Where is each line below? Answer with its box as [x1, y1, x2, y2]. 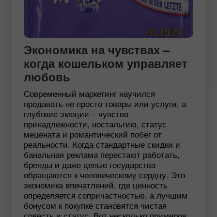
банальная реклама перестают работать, [24, 148, 180, 161]
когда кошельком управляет [24, 55, 187, 72]
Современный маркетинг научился [24, 87, 155, 100]
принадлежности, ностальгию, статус [24, 118, 167, 130]
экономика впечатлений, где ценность [24, 179, 168, 191]
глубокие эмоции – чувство [24, 108, 128, 120]
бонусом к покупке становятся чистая [24, 199, 167, 212]
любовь [24, 68, 70, 85]
